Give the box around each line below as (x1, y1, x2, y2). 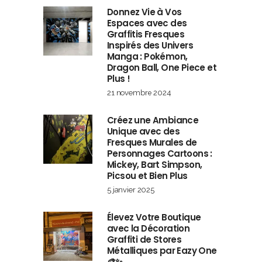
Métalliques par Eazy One (107, 244, 217, 257)
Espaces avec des (107, 17, 187, 30)
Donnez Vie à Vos (107, 6, 182, 19)
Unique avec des (107, 125, 180, 138)
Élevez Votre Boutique (107, 211, 201, 224)
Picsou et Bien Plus (107, 170, 188, 182)
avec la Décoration (107, 222, 190, 235)
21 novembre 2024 (107, 88, 171, 98)
